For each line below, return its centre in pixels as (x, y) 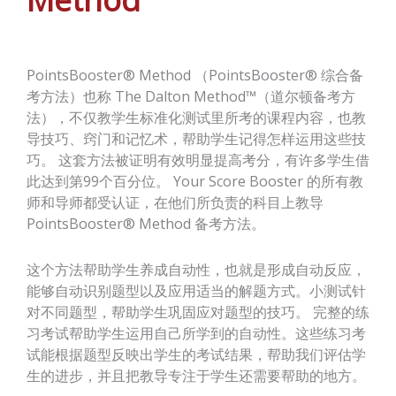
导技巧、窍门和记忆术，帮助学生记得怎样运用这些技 (196, 138)
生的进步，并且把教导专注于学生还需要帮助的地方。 (196, 375)
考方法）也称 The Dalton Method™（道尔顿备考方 (191, 96)
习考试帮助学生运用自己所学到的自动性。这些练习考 (196, 333)
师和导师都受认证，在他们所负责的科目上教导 (175, 202)
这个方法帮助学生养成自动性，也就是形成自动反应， (196, 269)
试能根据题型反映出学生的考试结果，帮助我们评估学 (196, 354)
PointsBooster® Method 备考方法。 (146, 223)
